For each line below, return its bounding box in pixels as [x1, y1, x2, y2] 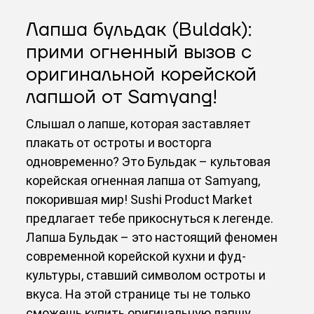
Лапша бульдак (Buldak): [26, 17, 252, 42]
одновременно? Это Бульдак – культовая [26, 153, 271, 169]
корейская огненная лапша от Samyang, [26, 172, 261, 188]
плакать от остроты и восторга [26, 135, 212, 150]
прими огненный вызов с [26, 39, 252, 64]
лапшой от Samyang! [26, 84, 218, 109]
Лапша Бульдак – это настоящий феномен [26, 229, 278, 245]
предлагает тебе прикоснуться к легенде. [26, 210, 274, 226]
